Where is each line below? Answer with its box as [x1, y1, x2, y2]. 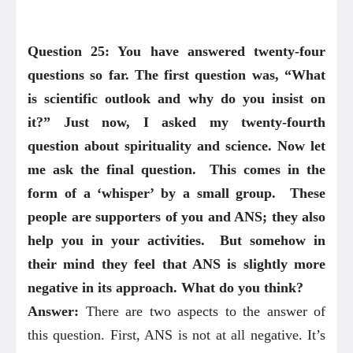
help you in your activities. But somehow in [28, 232, 325, 249]
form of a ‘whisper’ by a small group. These [28, 185, 325, 202]
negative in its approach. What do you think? [28, 280, 303, 296]
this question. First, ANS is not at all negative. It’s [28, 327, 325, 344]
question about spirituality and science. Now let [28, 138, 325, 154]
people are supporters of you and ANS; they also [28, 209, 325, 225]
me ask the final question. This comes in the [28, 162, 325, 178]
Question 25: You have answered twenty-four [28, 43, 325, 60]
